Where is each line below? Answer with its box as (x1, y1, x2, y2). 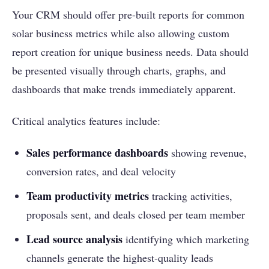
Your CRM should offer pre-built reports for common (12, 7, 244, 22)
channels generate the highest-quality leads (26, 250, 213, 265)
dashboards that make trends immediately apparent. (12, 82, 236, 97)
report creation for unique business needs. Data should (12, 44, 249, 59)
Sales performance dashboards (26, 145, 168, 161)
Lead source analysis (26, 231, 122, 247)
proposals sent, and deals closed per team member (26, 207, 245, 222)
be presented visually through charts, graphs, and (12, 63, 226, 78)
